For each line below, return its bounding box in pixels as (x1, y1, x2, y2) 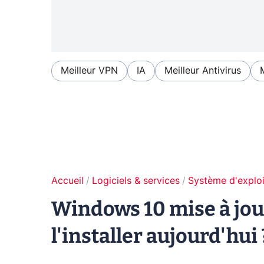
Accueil (51, 176, 84, 186)
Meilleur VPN (61, 66, 118, 76)
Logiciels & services (92, 176, 180, 186)
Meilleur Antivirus (164, 66, 241, 76)
